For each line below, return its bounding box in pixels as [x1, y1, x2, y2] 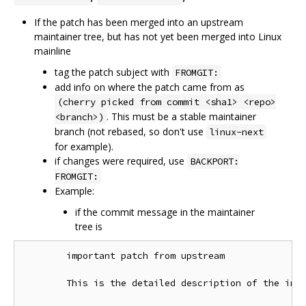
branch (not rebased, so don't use [55, 124, 206, 138]
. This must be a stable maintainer [107, 109, 256, 123]
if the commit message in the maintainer [75, 205, 255, 219]
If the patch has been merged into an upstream [34, 15, 243, 29]
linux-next [209, 125, 264, 138]
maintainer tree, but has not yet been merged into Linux [34, 29, 281, 43]
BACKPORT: [190, 154, 239, 167]
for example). [55, 139, 113, 153]
